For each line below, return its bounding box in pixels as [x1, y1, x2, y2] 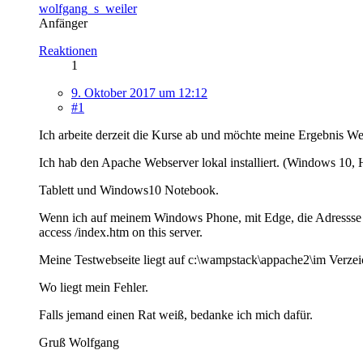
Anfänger [39, 15, 88, 30]
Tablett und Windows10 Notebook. [39, 182, 219, 197]
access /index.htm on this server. [39, 224, 203, 239]
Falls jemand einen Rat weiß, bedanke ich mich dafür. [39, 307, 313, 322]
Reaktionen [39, 43, 97, 58]
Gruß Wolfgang [39, 335, 119, 349]
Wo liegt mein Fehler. [39, 280, 148, 294]
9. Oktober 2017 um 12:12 [71, 85, 207, 100]
